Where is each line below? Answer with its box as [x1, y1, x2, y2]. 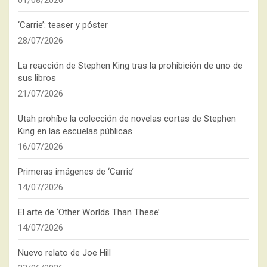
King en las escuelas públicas [18, 125, 132, 136]
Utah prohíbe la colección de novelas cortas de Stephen [18, 113, 236, 124]
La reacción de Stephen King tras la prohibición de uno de [18, 60, 243, 71]
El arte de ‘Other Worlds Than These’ [18, 206, 160, 218]
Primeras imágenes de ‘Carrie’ [18, 166, 134, 177]
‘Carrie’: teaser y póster [18, 19, 108, 30]
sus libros [18, 72, 56, 83]
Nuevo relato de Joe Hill [18, 247, 111, 258]
